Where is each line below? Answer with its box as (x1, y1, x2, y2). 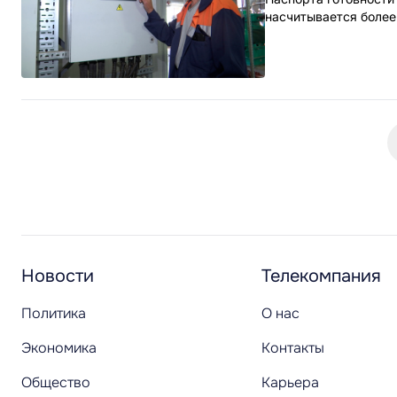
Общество (21, 373, 90, 392)
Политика (21, 304, 86, 323)
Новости (21, 265, 94, 287)
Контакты (261, 339, 324, 357)
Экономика (21, 339, 97, 357)
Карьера (261, 373, 319, 392)
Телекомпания (261, 265, 381, 287)
